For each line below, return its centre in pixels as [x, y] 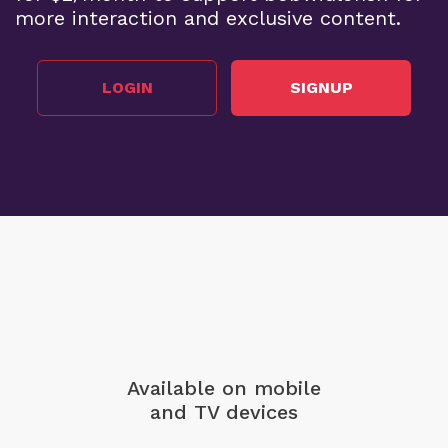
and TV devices [224, 411]
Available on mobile [224, 387]
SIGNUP [321, 87]
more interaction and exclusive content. [208, 17]
